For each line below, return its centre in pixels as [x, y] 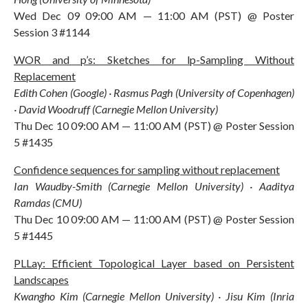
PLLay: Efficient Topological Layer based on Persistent [154, 263]
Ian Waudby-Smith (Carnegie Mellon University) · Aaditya [154, 186]
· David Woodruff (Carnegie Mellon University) [116, 109]
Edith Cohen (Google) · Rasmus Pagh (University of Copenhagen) [154, 92]
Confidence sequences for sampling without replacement [147, 169]
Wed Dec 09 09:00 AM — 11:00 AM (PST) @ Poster [154, 15]
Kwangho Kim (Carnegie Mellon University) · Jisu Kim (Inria [154, 296]
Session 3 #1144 [52, 32]
